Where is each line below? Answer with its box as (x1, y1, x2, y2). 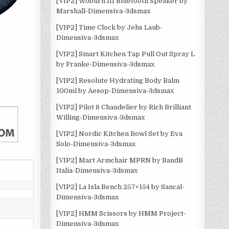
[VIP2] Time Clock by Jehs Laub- (56, 24, 163, 31)
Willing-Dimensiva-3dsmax (56, 113, 145, 121)
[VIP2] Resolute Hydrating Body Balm (56, 77, 180, 84)
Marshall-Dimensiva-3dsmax (56, 7, 151, 15)
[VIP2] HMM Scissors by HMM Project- (56, 210, 187, 217)
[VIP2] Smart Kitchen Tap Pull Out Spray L (56, 50, 195, 58)
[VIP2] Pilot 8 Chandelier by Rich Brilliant (56, 103, 192, 111)
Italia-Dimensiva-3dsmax (56, 167, 138, 174)
